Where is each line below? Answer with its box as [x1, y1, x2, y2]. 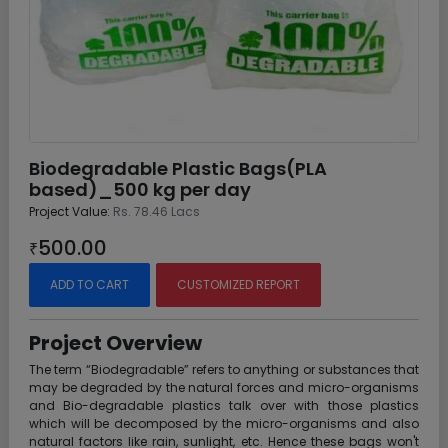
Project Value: [29, 202, 110, 220]
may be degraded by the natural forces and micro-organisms [29, 378, 419, 396]
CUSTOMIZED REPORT [177, 275, 300, 293]
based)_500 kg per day [29, 176, 251, 202]
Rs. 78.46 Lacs [113, 202, 200, 220]
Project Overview [29, 328, 202, 357]
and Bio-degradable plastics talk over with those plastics [29, 396, 419, 414]
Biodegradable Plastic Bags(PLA [29, 155, 327, 181]
